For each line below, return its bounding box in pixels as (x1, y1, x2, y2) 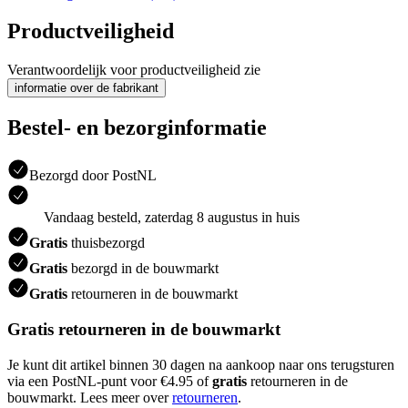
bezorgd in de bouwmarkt (67, 260, 219, 277)
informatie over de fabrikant (15, 81, 158, 96)
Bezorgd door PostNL (29, 168, 157, 184)
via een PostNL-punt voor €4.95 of (7, 372, 212, 389)
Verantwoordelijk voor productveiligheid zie (7, 62, 260, 78)
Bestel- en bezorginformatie (7, 116, 267, 140)
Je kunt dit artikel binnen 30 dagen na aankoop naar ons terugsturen (7, 356, 394, 372)
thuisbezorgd (67, 235, 145, 251)
